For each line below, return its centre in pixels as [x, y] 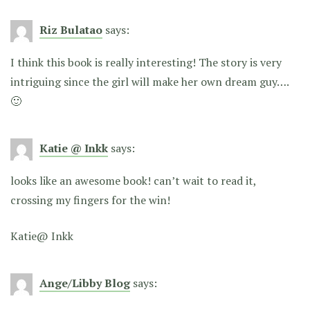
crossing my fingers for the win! [90, 200]
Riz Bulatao [71, 29]
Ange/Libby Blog [85, 283]
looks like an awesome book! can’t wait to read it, [133, 180]
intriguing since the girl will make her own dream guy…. [149, 81]
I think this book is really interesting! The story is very [146, 62]
